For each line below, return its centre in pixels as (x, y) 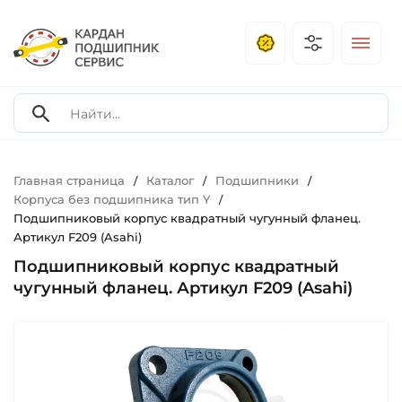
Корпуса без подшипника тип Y (112, 200)
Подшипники (257, 181)
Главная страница (69, 181)
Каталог (170, 181)
